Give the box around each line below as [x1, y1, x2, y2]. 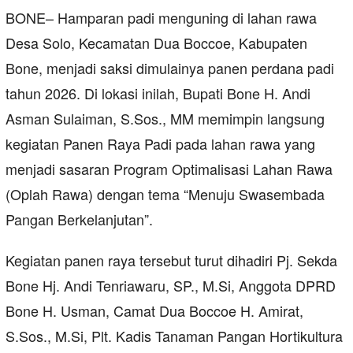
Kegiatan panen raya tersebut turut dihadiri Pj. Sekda [6, 250, 337, 271]
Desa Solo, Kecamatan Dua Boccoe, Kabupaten [6, 32, 307, 54]
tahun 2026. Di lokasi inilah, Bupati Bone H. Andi [6, 83, 310, 104]
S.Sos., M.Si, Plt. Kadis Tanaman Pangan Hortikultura [6, 325, 343, 347]
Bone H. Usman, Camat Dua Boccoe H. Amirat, [6, 300, 303, 321]
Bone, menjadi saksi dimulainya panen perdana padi [6, 58, 334, 79]
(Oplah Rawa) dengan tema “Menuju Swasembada [6, 184, 325, 205]
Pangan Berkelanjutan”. [6, 209, 153, 230]
